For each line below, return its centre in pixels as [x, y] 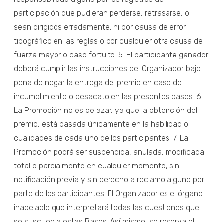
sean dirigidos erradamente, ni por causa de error [100, 27]
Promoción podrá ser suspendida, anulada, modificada [109, 152]
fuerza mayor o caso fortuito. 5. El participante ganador [111, 55]
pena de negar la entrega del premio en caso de [98, 82]
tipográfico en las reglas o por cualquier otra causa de [108, 41]
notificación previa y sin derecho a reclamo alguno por [109, 179]
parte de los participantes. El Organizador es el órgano [108, 193]
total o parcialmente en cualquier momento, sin [97, 166]
